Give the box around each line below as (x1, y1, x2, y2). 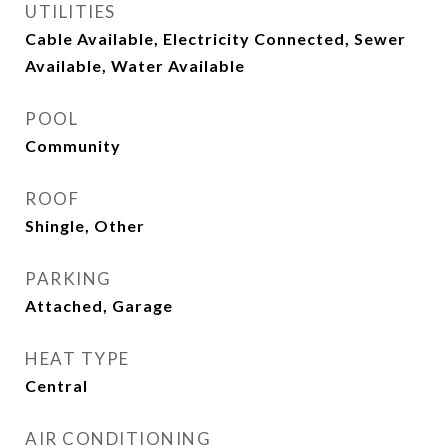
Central (25, 376, 88, 395)
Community (25, 136, 121, 155)
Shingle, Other (25, 216, 145, 235)
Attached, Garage (25, 296, 173, 315)
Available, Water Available (25, 56, 245, 75)
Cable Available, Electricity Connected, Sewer (25, 29, 406, 48)
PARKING (25, 268, 112, 289)
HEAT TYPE (25, 348, 130, 369)
